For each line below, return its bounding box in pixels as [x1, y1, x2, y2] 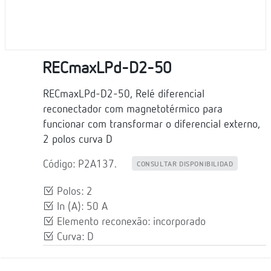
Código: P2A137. [43, 158, 117, 170]
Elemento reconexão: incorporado [54, 216, 206, 227]
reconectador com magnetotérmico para [43, 103, 223, 115]
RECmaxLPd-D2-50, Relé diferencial [43, 88, 204, 100]
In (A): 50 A [54, 201, 108, 212]
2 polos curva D [43, 134, 113, 145]
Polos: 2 [54, 186, 93, 197]
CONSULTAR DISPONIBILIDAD [137, 160, 233, 168]
